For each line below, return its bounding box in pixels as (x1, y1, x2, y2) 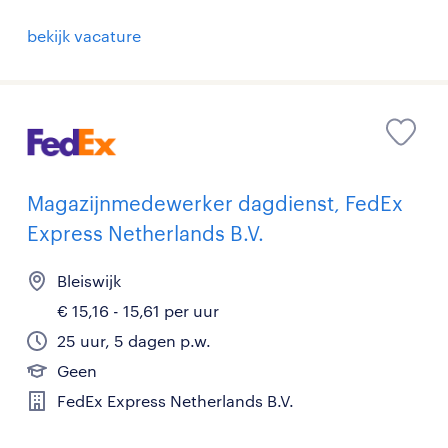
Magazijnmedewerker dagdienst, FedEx (27, 190, 403, 215)
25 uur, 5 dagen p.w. (57, 330, 211, 350)
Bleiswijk (57, 270, 121, 290)
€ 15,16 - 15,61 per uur (57, 300, 219, 320)
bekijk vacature (27, 26, 141, 46)
